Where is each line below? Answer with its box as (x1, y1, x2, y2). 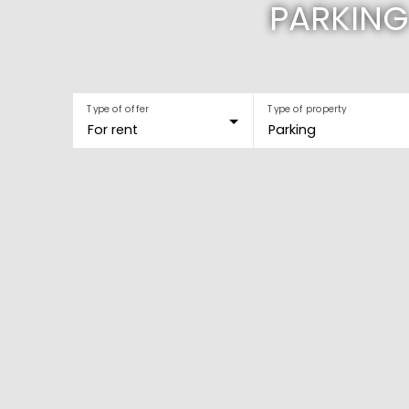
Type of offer (87, 101, 149, 115)
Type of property (267, 101, 346, 115)
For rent (88, 120, 138, 139)
